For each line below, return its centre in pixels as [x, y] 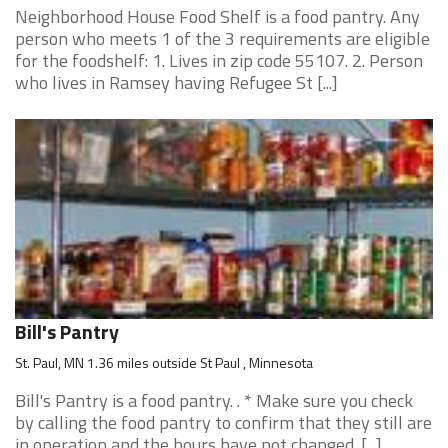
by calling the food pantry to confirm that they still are [223, 422]
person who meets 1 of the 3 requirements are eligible [222, 38]
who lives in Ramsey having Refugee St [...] [176, 82]
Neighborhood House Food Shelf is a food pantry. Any [217, 16]
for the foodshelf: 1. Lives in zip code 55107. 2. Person [219, 60]
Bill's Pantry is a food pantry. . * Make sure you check [214, 400]
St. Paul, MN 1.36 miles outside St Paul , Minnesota [164, 362]
